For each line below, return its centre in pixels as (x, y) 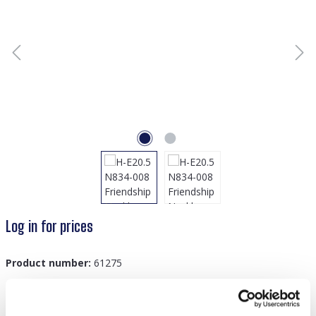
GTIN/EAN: (33, 289)
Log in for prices (49, 226)
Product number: (50, 263)
